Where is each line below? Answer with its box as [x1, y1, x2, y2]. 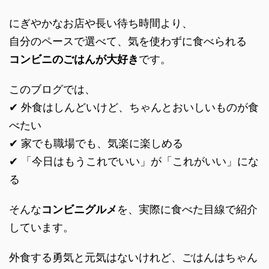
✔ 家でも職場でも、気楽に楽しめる [9, 137, 183, 150]
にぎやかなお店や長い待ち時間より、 [9, 17, 193, 29]
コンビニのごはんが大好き [9, 53, 139, 65]
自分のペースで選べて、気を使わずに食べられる [9, 35, 247, 47]
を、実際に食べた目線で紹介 [117, 203, 258, 216]
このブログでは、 [9, 83, 95, 95]
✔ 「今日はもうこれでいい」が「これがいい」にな [9, 155, 259, 168]
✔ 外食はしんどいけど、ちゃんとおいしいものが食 [9, 101, 259, 113]
